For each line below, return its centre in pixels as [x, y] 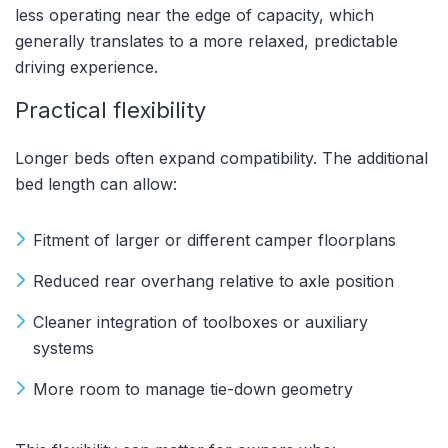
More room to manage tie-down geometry [193, 388]
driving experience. [86, 66]
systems [63, 347]
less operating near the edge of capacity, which [194, 14]
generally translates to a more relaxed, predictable [206, 40]
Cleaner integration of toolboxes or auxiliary [200, 321]
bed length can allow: [96, 183]
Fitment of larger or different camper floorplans [214, 239]
